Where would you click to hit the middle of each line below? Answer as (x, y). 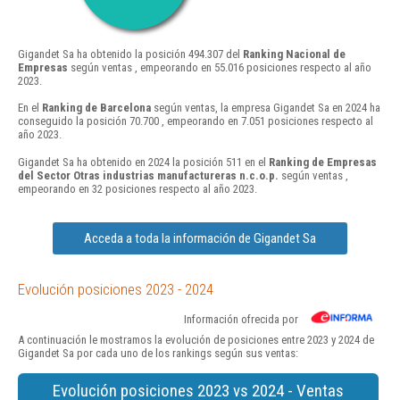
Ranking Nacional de (294, 54)
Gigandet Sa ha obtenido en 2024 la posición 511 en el (143, 162)
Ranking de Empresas (323, 162)
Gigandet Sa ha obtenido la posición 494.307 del (130, 54)
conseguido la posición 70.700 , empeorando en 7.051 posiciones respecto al (196, 121)
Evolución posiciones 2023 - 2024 (116, 289)
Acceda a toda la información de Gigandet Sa (200, 238)
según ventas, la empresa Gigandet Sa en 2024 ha (266, 108)
